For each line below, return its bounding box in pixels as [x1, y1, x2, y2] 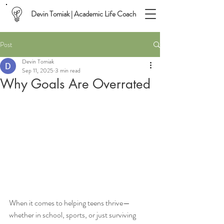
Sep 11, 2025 [22, 66, 53, 75]
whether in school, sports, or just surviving [9, 209, 137, 221]
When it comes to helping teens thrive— [9, 197, 130, 209]
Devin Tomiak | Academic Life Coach [31, 8, 136, 19]
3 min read [55, 66, 80, 75]
